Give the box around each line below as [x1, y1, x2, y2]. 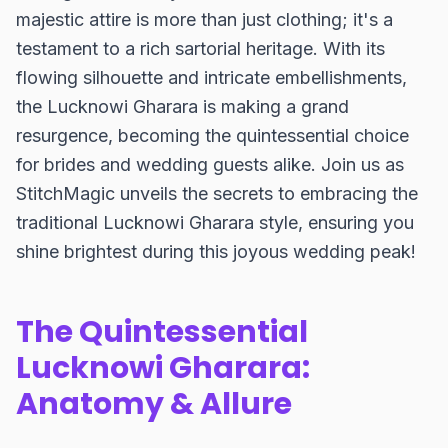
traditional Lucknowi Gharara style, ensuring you [16, 212, 414, 233]
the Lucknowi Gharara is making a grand [16, 96, 349, 117]
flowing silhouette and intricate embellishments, [16, 67, 407, 88]
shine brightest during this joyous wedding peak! [16, 241, 416, 262]
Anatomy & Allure [16, 383, 292, 425]
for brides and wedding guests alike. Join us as [16, 154, 404, 175]
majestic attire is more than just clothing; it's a [16, 9, 393, 30]
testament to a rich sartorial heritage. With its [16, 38, 385, 59]
